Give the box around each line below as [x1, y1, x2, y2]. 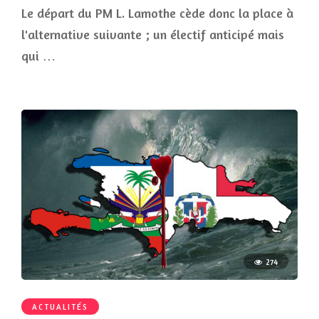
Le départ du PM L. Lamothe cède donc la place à [21, 5, 293, 21]
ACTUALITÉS [32, 302, 88, 313]
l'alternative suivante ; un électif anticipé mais [21, 26, 284, 43]
